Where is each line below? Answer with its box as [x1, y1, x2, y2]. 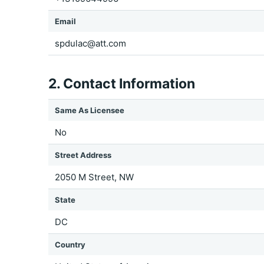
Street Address [55, 150, 111, 160]
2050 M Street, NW [55, 171, 134, 183]
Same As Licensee [55, 105, 124, 115]
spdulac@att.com [55, 38, 126, 49]
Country [55, 240, 85, 249]
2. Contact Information [48, 75, 195, 92]
